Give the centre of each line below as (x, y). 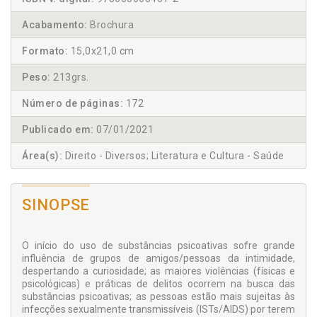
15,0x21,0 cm (101, 51)
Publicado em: (58, 130)
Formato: (45, 51)
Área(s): (42, 156)
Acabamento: (55, 25)
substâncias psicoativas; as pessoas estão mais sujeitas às (158, 297)
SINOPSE (56, 205)
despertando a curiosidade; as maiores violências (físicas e (158, 271)
